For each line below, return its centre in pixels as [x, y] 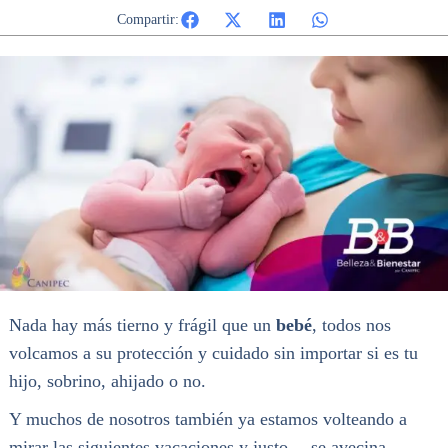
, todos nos [351, 324]
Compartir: [147, 19]
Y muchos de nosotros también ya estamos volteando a [207, 418]
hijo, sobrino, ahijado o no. [107, 380]
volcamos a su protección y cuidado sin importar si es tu [213, 352]
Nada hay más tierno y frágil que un [142, 324]
